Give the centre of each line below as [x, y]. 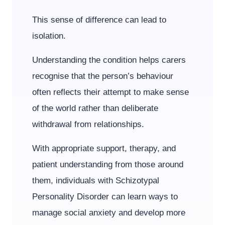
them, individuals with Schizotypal [96, 181]
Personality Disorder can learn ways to [105, 197]
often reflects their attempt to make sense [110, 92]
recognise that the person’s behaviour [103, 76]
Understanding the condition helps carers [109, 60]
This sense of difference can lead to [99, 20]
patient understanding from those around [108, 164]
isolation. [49, 36]
